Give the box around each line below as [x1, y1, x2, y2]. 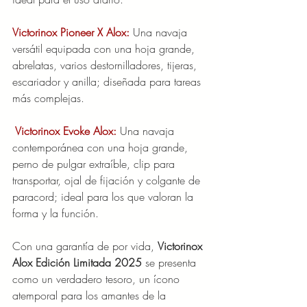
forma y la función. [12, 206, 99, 221]
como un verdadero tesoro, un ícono [12, 271, 183, 287]
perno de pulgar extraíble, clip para [12, 156, 178, 172]
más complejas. [12, 90, 84, 106]
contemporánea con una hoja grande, [12, 140, 191, 156]
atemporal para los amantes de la [12, 288, 169, 304]
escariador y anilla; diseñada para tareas [12, 74, 204, 90]
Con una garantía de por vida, [12, 238, 158, 254]
